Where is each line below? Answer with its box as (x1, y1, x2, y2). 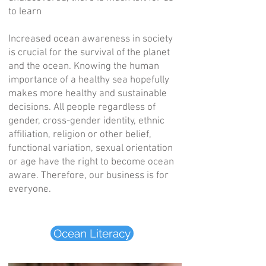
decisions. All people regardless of (8, 102, 156, 113)
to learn (8, 6, 42, 18)
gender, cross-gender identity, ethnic (8, 115, 164, 127)
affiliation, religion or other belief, (8, 129, 151, 141)
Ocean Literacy (53, 227, 131, 240)
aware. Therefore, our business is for (8, 170, 169, 182)
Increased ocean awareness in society (8, 33, 173, 45)
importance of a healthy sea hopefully (8, 74, 169, 86)
